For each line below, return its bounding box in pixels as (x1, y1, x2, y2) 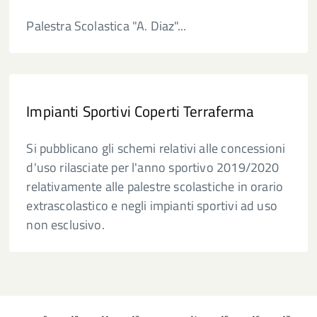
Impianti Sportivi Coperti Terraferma (26, 100, 255, 122)
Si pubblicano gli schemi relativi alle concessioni (26, 139, 286, 158)
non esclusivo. (26, 215, 105, 234)
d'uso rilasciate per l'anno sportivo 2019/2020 (26, 158, 279, 177)
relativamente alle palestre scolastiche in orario (26, 177, 284, 196)
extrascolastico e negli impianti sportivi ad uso (26, 196, 277, 215)
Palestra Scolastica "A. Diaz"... (26, 16, 187, 35)
